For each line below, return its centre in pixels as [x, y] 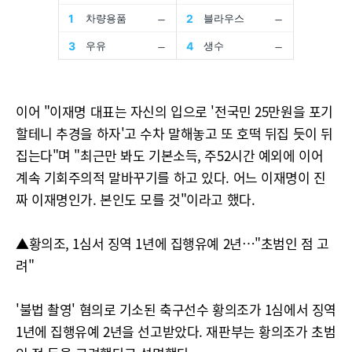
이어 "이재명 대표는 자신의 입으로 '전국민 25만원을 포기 [174, 111]
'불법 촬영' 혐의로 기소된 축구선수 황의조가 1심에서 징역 [176, 309]
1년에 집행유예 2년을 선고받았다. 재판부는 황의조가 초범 [176, 331]
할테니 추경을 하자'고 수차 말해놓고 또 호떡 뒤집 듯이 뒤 [174, 133]
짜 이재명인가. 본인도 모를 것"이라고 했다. [136, 199]
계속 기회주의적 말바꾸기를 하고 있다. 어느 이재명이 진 [171, 177]
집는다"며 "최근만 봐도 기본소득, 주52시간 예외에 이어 [170, 155]
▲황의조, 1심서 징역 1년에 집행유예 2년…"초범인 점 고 [172, 243]
